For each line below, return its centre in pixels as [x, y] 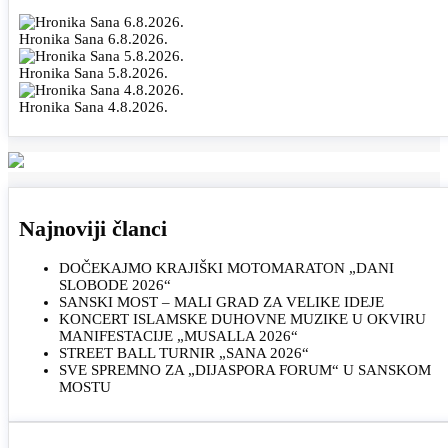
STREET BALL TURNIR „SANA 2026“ [184, 353]
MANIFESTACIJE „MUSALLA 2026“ [178, 336]
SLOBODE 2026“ [115, 285]
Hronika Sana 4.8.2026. [93, 106]
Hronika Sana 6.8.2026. [93, 38]
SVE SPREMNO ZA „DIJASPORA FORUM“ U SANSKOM [245, 370]
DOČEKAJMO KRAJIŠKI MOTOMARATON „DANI [226, 268]
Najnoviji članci [93, 229]
